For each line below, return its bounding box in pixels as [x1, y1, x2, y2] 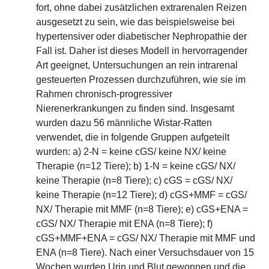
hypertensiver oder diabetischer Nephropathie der [36, 31, 247, 41]
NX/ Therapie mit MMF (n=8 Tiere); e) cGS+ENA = [36, 204, 248, 214]
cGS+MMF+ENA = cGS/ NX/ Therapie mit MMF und [36, 233, 255, 243]
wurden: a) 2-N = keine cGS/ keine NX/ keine [36, 147, 226, 157]
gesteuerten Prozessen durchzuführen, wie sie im [36, 74, 246, 85]
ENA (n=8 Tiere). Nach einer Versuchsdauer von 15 [36, 247, 254, 258]
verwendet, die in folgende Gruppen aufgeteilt [36, 132, 229, 142]
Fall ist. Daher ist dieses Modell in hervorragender [36, 46, 247, 56]
